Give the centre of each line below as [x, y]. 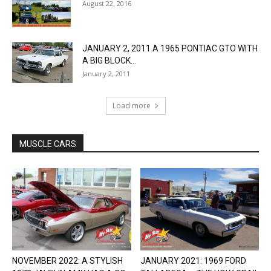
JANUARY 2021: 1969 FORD [193, 260]
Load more [131, 106]
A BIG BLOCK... [109, 61]
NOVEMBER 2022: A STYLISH [67, 260]
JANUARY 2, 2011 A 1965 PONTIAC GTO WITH [170, 49]
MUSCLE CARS [48, 144]
